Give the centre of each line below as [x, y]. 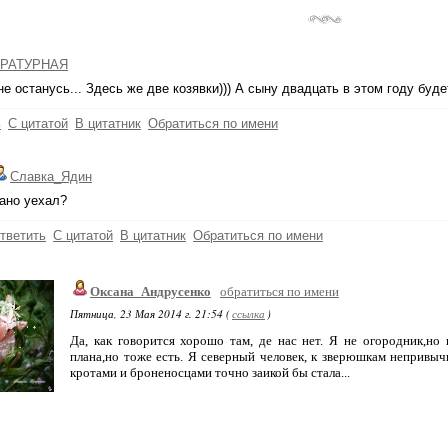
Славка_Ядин [51, 176]
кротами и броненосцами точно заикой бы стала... [210, 372]
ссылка [248, 313]
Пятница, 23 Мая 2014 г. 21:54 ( [150, 313]
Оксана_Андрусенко [150, 291]
